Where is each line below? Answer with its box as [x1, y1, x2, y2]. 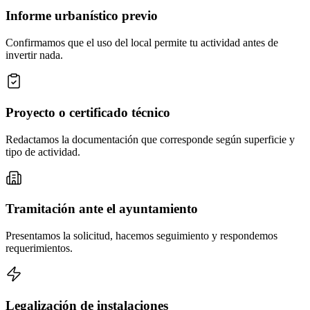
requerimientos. [6, 241, 73, 254]
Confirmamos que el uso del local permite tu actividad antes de [6, 37, 278, 49]
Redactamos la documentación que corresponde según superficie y [6, 133, 295, 145]
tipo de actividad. [6, 145, 80, 158]
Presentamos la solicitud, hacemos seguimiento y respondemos [6, 229, 277, 241]
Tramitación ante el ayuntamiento [6, 201, 198, 217]
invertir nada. [6, 49, 63, 62]
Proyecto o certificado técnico [6, 104, 170, 120]
